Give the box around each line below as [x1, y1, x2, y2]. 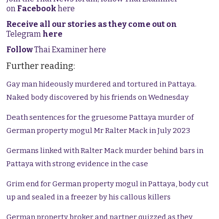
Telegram [6, 29, 43, 39]
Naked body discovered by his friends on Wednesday [6, 93, 189, 102]
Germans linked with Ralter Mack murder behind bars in [6, 146, 204, 155]
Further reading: [6, 61, 75, 72]
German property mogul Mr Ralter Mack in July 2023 [6, 126, 191, 135]
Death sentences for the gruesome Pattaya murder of [6, 113, 194, 122]
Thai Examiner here [33, 45, 107, 55]
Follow [6, 45, 33, 55]
